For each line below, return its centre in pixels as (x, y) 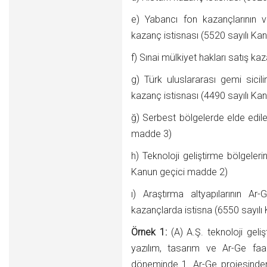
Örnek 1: (151, 232)
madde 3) (151, 134)
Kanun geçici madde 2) (179, 172)
